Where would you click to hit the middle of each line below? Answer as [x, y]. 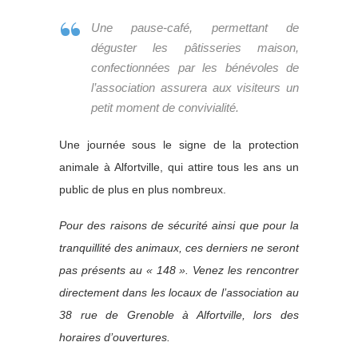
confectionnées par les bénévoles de [195, 68]
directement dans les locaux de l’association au [179, 293]
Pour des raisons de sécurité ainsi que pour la [179, 226]
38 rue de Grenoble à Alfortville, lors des [179, 315]
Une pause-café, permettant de [195, 28]
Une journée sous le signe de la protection [179, 145]
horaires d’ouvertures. [115, 338]
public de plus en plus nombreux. [143, 190]
